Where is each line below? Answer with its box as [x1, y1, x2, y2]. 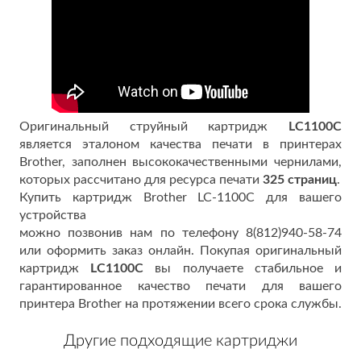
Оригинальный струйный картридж [19, 120, 288, 133]
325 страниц [259, 173, 337, 186]
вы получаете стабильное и [143, 262, 342, 275]
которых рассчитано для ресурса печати [19, 173, 259, 186]
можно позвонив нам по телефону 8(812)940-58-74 [19, 226, 342, 239]
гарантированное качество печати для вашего [19, 280, 342, 293]
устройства [19, 209, 86, 222]
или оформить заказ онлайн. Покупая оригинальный [19, 244, 342, 257]
